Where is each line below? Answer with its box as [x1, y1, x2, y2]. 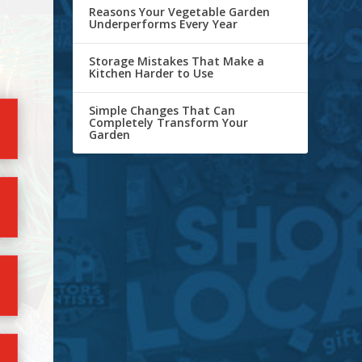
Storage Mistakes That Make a [89, 53, 265, 69]
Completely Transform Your [89, 115, 249, 131]
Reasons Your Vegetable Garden [89, 4, 271, 20]
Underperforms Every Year [89, 16, 238, 32]
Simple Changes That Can [89, 103, 236, 119]
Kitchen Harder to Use [89, 65, 214, 82]
